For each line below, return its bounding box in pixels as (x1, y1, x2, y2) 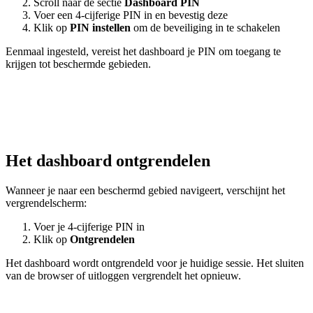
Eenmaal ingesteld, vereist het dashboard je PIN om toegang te (6, 45, 281, 58)
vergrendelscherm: (6, 196, 87, 209)
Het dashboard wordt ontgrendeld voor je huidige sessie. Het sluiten (6, 256, 304, 269)
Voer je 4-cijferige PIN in (34, 220, 145, 233)
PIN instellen (70, 22, 131, 34)
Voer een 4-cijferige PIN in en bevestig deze (34, 9, 228, 22)
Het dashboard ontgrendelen (6, 152, 210, 170)
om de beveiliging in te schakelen (131, 22, 280, 34)
